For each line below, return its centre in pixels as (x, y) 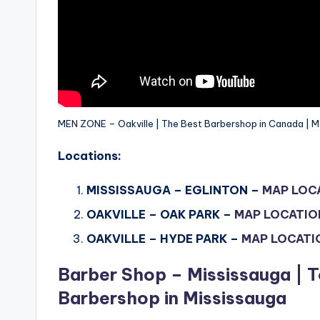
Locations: (90, 155)
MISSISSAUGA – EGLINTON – (174, 190)
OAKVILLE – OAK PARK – (160, 214)
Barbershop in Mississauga (172, 298)
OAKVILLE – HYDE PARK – (164, 239)
